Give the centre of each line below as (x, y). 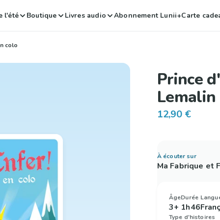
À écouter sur (177, 156)
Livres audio (85, 15)
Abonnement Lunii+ (148, 15)
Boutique (42, 15)
